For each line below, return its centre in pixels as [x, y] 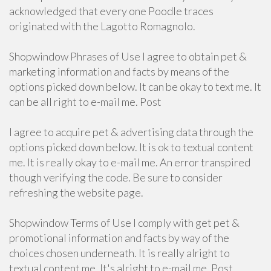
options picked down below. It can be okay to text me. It [135, 87]
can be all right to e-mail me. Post [85, 102]
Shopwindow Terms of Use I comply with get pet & [124, 223]
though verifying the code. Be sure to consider [116, 177]
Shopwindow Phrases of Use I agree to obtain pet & [128, 56]
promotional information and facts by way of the [119, 238]
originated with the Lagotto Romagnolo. [102, 26]
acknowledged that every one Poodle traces [111, 11]
